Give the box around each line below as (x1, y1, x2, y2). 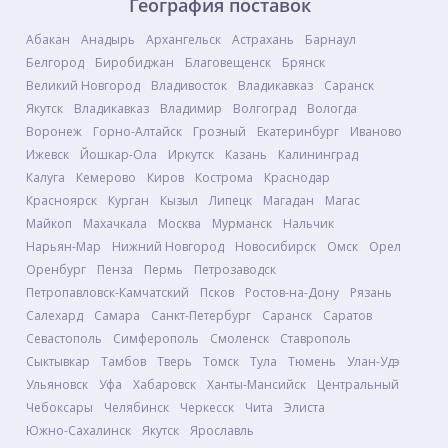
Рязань (350, 284, 392, 301)
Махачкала (83, 215, 147, 232)
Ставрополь (280, 330, 351, 347)
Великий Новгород (26, 77, 140, 94)
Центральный (317, 376, 399, 393)
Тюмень (288, 353, 336, 370)
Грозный (193, 123, 246, 140)
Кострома (195, 169, 253, 186)
